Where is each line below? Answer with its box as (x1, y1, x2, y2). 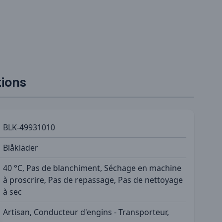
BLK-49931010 (3, 121, 55, 133)
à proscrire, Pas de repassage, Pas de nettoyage (3, 174, 183, 185)
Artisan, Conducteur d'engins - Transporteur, (3, 206, 169, 218)
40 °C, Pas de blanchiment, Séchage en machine (3, 162, 181, 173)
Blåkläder (3, 142, 38, 153)
